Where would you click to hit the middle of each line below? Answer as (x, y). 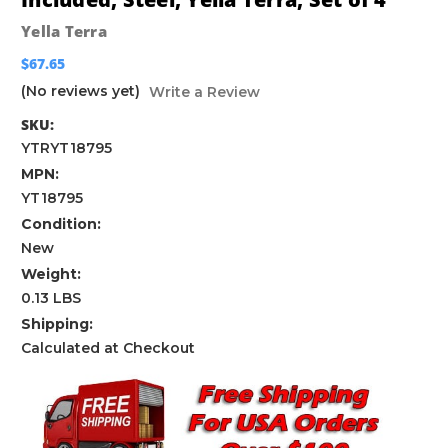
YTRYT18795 (66, 148)
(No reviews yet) (80, 91)
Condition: (61, 224)
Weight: (51, 274)
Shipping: (57, 324)
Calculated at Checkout (108, 348)
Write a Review (204, 92)
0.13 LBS (51, 298)
